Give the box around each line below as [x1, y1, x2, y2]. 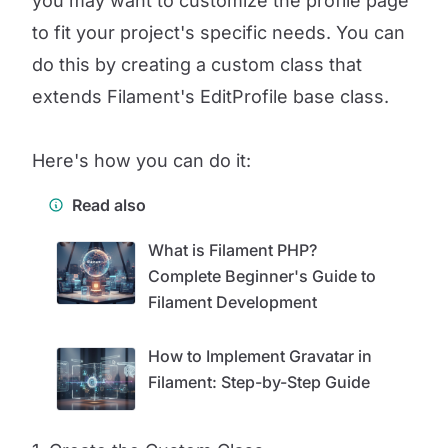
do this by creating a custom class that [32, 54, 362, 75]
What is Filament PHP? [148, 240, 317, 260]
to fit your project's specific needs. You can [32, 22, 405, 43]
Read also [72, 195, 146, 215]
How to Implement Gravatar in [148, 346, 372, 366]
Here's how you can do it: [32, 150, 251, 171]
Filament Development [148, 292, 317, 312]
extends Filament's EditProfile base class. [32, 86, 389, 107]
